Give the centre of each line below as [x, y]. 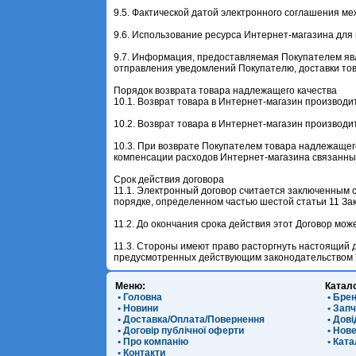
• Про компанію [152, 341]
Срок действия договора [169, 179]
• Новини [137, 308]
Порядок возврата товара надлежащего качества [226, 90]
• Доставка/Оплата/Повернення [190, 319]
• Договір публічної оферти [180, 330]
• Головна [139, 297]
